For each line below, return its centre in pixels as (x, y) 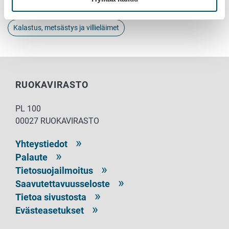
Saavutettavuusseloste (63, 184)
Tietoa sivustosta (51, 197)
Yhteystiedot (41, 144)
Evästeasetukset (50, 210)
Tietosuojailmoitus (54, 170)
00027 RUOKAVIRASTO (57, 121)
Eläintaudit (30, 5)
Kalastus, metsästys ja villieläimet (66, 27)
